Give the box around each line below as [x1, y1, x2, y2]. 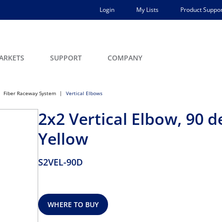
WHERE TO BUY [48, 200, 99, 209]
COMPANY [108, 53, 142, 62]
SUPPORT [50, 53, 82, 62]
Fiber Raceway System [3, 90, 56, 97]
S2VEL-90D [38, 156, 83, 168]
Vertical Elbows [66, 90, 103, 97]
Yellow [38, 128, 88, 149]
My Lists [136, 5, 159, 14]
